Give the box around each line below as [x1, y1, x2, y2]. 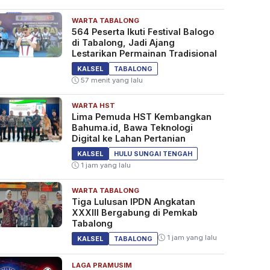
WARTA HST [71, 101, 115, 110]
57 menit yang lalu [78, 76, 143, 85]
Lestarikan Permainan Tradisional [71, 48, 217, 59]
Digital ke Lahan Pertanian [71, 133, 186, 144]
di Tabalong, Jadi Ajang [71, 37, 175, 48]
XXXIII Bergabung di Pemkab [71, 207, 198, 218]
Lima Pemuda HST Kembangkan [71, 111, 212, 122]
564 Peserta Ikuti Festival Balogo [71, 27, 214, 37]
